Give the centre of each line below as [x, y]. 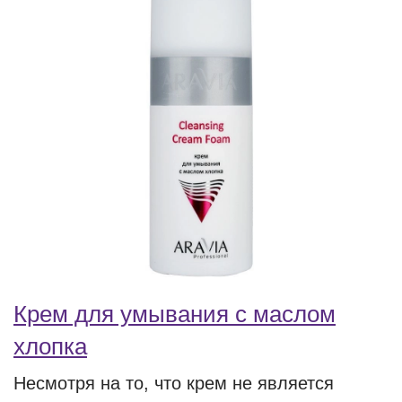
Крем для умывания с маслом [175, 314]
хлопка [50, 346]
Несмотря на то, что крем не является [174, 383]
